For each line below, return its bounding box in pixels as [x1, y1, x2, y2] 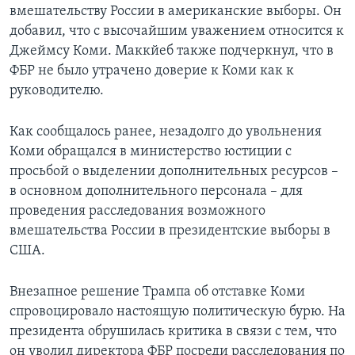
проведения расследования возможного [10, 203, 265, 219]
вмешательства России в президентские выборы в [10, 223, 330, 239]
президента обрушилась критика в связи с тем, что [10, 323, 337, 339]
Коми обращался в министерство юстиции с [10, 143, 292, 159]
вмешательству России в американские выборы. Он [10, 3, 342, 19]
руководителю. [10, 82, 104, 98]
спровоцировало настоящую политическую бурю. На [10, 303, 345, 319]
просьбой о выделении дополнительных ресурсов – [10, 163, 338, 179]
